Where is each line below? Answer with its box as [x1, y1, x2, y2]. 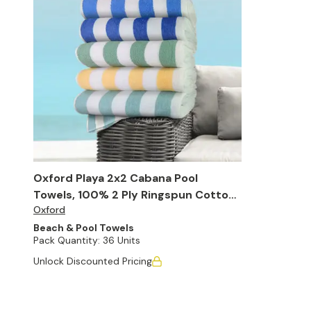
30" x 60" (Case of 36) [137, 204, 155, 219]
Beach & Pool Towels [33, 221, 134, 234]
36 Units [103, 234, 140, 246]
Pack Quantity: [33, 234, 100, 246]
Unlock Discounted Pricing [33, 255, 152, 267]
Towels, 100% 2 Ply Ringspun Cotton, [33, 187, 238, 202]
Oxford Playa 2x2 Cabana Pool [33, 171, 198, 185]
